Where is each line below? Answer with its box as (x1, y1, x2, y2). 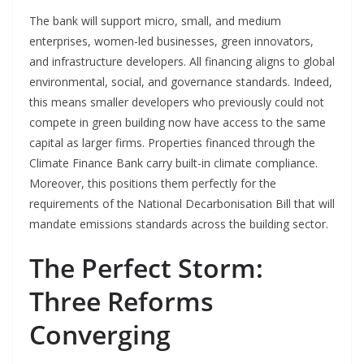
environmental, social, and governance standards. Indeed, (29, 74, 332, 90)
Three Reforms (29, 284, 214, 319)
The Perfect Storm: (29, 250, 263, 286)
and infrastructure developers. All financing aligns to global (29, 54, 335, 70)
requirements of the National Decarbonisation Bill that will (29, 196, 335, 212)
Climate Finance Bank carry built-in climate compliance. (29, 155, 318, 171)
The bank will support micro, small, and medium (29, 13, 281, 29)
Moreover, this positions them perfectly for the (29, 175, 276, 192)
